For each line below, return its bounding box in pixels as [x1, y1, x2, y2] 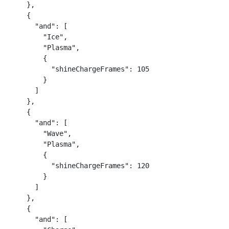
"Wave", [10, 129, 72, 138]
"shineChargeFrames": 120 [10, 162, 149, 170]
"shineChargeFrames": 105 [10, 65, 149, 73]
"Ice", [10, 33, 67, 41]
